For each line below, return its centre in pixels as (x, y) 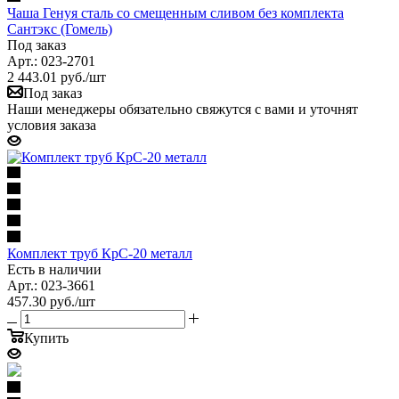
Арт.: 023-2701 (51, 61)
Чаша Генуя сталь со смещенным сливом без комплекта (175, 12)
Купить (46, 338)
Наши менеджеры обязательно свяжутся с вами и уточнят (183, 109)
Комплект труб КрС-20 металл (100, 253)
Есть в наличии (54, 269)
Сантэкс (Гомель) (60, 28)
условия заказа (52, 125)
